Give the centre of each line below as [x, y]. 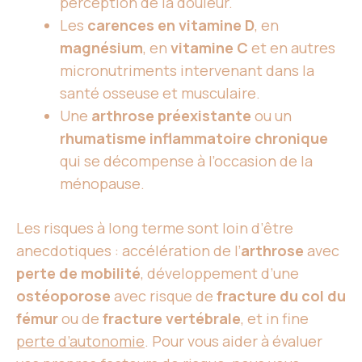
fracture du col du [281, 296]
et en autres [292, 48]
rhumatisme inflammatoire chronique [194, 138]
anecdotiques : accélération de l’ [128, 250]
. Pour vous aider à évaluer [234, 341]
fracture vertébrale [172, 318]
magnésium [101, 48]
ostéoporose [63, 296]
